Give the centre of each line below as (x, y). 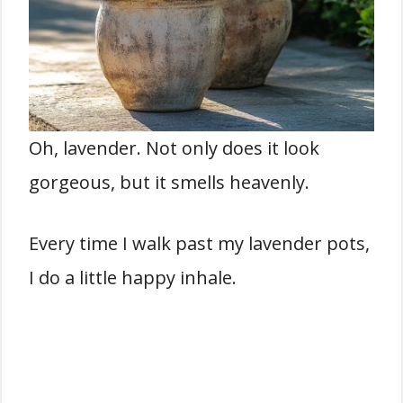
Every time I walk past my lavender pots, (199, 244)
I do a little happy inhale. (133, 278)
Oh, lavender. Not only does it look (174, 148)
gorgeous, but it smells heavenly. (169, 183)
